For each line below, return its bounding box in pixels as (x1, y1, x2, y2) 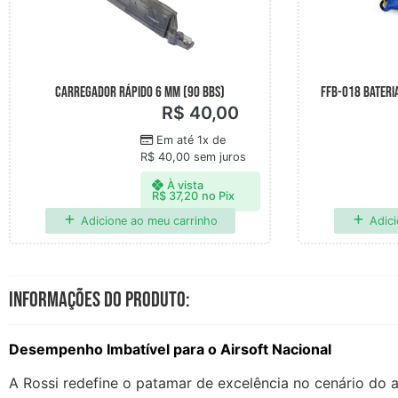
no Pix (202, 189, 235, 203)
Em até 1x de (155, 133, 226, 147)
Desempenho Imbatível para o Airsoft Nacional (9, 339, 331, 358)
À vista (167, 179, 204, 193)
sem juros (189, 150, 246, 164)
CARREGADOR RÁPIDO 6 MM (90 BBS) (55, 84, 225, 102)
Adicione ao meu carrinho (80, 213, 218, 227)
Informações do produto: (9, 286, 190, 313)
